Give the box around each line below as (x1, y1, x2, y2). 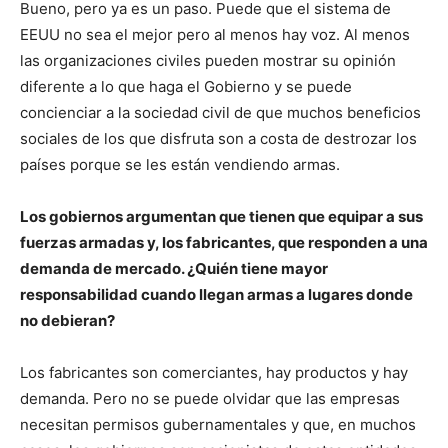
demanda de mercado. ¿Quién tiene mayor (20, 259, 328, 279)
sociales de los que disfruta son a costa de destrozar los (20, 129, 417, 149)
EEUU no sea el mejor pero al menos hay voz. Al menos (20, 25, 410, 45)
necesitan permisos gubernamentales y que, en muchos (20, 415, 416, 435)
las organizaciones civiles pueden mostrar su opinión (20, 51, 396, 71)
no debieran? (20, 311, 115, 331)
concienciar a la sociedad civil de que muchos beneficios (20, 103, 421, 123)
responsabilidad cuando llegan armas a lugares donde (20, 285, 413, 305)
